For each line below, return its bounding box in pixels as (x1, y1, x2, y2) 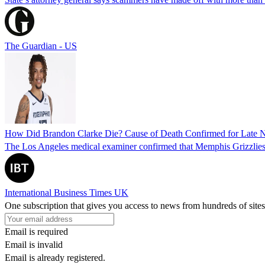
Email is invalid (5, 239, 63, 250)
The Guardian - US (5, 40, 77, 51)
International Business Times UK (5, 187, 128, 198)
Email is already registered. (5, 252, 105, 263)
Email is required (5, 226, 68, 237)
